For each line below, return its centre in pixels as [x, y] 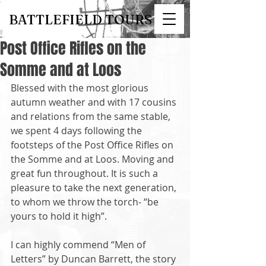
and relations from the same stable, [92, 116]
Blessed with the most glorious [81, 88]
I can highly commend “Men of [79, 245]
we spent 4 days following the [77, 131]
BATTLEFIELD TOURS [80, 20]
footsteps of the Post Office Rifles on [93, 145]
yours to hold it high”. [60, 216]
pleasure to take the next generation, [95, 188]
